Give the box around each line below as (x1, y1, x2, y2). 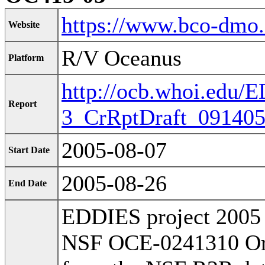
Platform (8, 53, 44, 63)
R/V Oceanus (62, 46, 182, 71)
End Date (8, 178, 47, 189)
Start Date (8, 145, 50, 156)
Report (8, 99, 37, 109)
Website (8, 20, 40, 30)
